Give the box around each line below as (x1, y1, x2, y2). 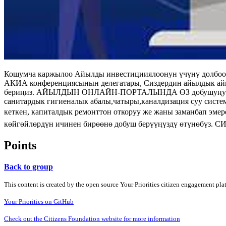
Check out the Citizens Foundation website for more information (4, 214, 180, 222)
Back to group (4, 162, 53, 171)
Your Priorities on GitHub (4, 197, 74, 205)
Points (4, 138, 36, 152)
